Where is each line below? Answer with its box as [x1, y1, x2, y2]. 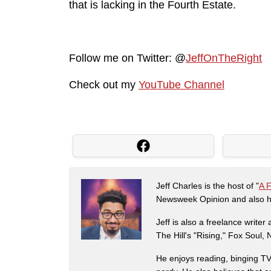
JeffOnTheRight [186, 52, 262, 65]
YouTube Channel [139, 79, 224, 91]
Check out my [69, 79, 139, 91]
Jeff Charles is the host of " [156, 181, 259, 191]
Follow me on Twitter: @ [69, 52, 186, 65]
